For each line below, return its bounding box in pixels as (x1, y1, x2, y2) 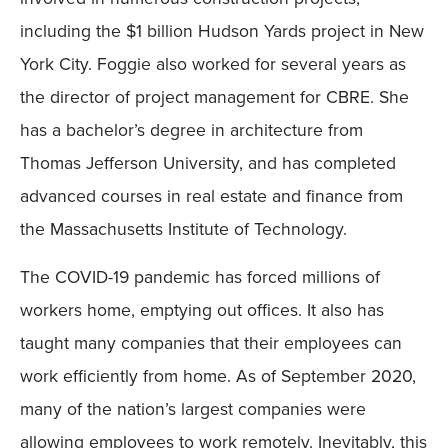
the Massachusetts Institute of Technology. (20, 216, 347, 243)
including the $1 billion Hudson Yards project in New (20, 18, 424, 45)
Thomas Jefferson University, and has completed (20, 150, 396, 177)
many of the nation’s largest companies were (20, 395, 366, 422)
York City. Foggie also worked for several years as (20, 51, 406, 78)
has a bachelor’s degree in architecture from (20, 117, 363, 144)
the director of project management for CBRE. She (20, 84, 409, 111)
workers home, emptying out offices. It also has (20, 296, 384, 323)
